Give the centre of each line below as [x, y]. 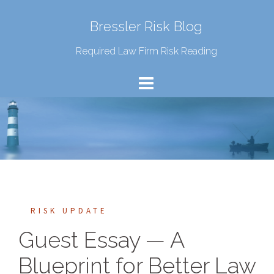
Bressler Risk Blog [146, 26]
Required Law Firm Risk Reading [146, 51]
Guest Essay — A [101, 239]
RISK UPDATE [69, 210]
